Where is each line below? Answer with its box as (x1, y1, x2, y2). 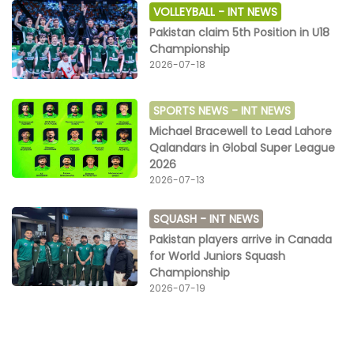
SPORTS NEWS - (153, 103, 242, 119)
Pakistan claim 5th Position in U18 (149, 24, 330, 41)
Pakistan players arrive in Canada (149, 232, 333, 248)
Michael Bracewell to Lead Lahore (149, 123, 333, 140)
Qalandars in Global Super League (149, 140, 336, 156)
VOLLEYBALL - (153, 4, 228, 21)
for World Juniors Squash (149, 248, 286, 265)
